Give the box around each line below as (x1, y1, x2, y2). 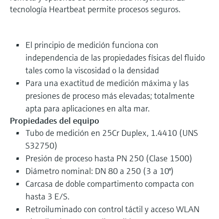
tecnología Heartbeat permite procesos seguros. (10, 3, 180, 15)
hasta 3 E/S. (25, 190, 69, 202)
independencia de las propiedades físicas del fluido (25, 51, 205, 63)
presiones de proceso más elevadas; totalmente (25, 89, 195, 101)
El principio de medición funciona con (25, 39, 158, 50)
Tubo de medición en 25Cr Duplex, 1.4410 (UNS (25, 127, 198, 138)
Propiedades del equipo (10, 114, 99, 126)
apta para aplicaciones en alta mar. (25, 102, 150, 114)
